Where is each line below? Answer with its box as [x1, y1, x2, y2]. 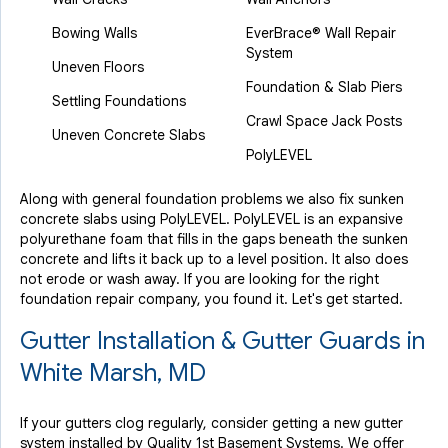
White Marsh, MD [20, 358, 206, 388]
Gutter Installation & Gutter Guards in [20, 326, 425, 356]
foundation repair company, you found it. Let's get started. [20, 290, 407, 308]
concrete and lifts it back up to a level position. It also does [20, 250, 408, 268]
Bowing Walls [52, 24, 137, 42]
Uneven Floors [52, 58, 144, 76]
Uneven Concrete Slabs [52, 126, 213, 144]
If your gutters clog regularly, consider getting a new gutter [20, 414, 403, 432]
